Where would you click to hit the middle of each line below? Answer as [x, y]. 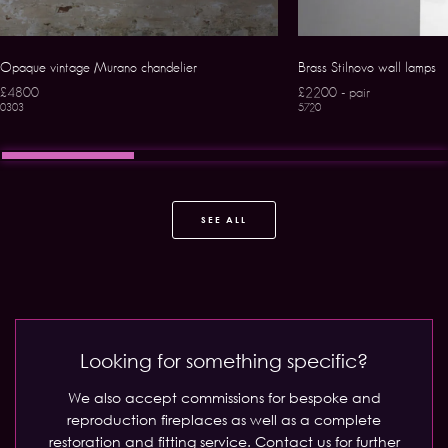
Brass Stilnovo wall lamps [367, 67]
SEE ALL [224, 219]
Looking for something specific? [224, 360]
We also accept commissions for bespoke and [224, 397]
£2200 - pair [334, 92]
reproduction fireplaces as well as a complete [224, 419]
